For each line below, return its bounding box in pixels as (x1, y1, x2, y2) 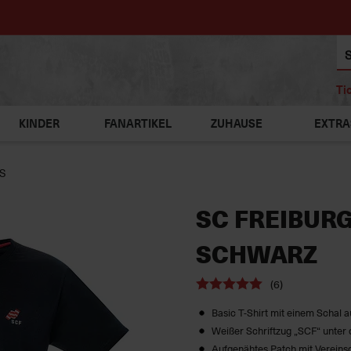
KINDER (18, 115, 60, 132)
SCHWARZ (195, 236, 317, 271)
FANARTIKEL (104, 115, 172, 132)
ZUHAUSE (211, 115, 263, 132)
